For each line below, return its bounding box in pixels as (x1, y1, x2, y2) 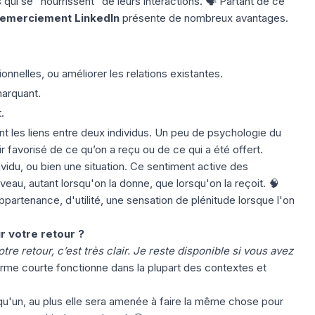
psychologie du (207, 125, 281, 139)
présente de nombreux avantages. (122, 11, 288, 25)
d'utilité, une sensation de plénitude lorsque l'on (62, 193, 295, 207)
